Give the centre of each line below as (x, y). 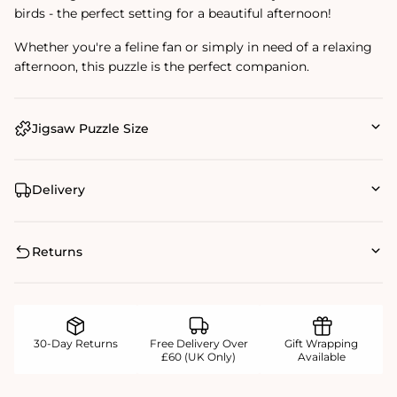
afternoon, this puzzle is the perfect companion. (162, 66)
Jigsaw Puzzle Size (90, 128)
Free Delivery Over (198, 344)
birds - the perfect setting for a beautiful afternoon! (175, 13)
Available (321, 357)
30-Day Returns (75, 344)
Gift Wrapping (322, 344)
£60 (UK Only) (198, 357)
